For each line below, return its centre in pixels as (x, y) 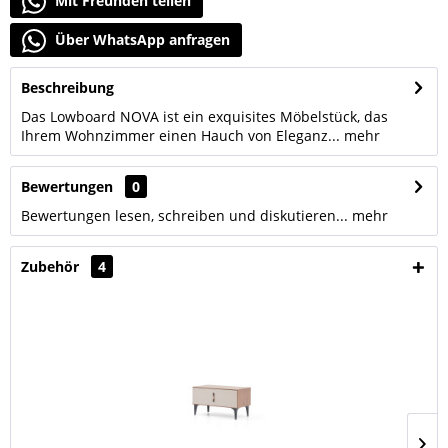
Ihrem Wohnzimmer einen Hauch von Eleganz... (180, 135)
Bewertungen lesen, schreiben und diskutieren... (184, 215)
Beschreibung (67, 87)
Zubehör (52, 266)
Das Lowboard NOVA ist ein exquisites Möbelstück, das (204, 116)
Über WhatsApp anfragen (140, 39)
